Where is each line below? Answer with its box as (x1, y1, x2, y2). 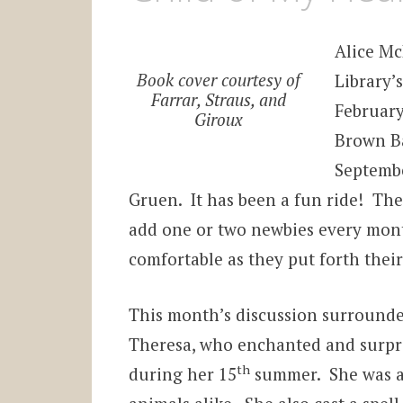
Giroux (194, 108, 244, 131)
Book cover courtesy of (137, 68, 301, 92)
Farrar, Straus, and (151, 88, 287, 112)
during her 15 (128, 362, 237, 385)
